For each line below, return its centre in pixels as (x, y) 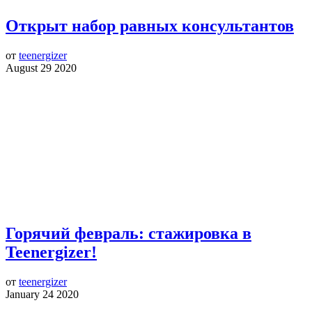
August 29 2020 (41, 68)
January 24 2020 (42, 295)
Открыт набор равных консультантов (150, 25)
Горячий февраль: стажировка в (128, 234)
